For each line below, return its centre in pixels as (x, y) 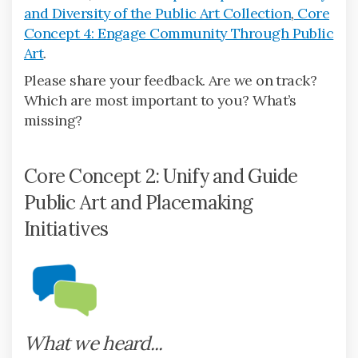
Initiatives (66, 229)
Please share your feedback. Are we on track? (171, 81)
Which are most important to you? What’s (160, 101)
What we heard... (93, 343)
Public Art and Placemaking (139, 203)
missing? (53, 121)
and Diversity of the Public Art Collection (158, 14)
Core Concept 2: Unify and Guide (161, 177)
